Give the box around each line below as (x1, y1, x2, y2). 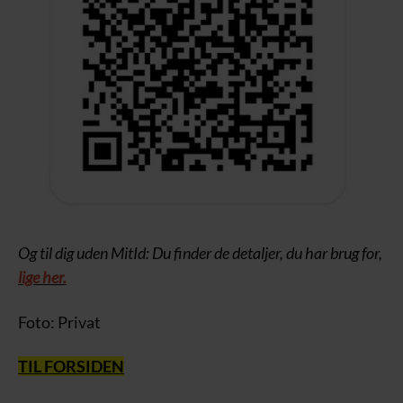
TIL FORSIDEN (18, 356, 124, 377)
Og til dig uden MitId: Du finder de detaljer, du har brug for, (18, 243, 382, 264)
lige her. (18, 267, 67, 288)
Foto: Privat (18, 311, 101, 332)
